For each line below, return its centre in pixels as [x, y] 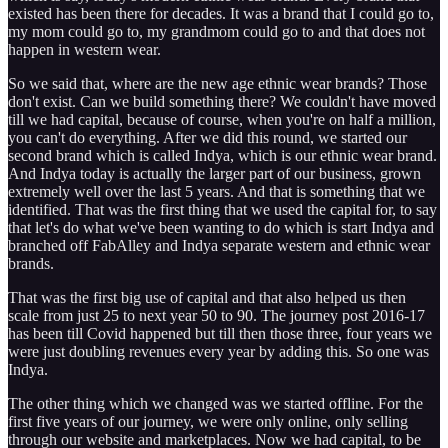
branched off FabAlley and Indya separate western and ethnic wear [219, 245]
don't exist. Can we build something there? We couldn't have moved [222, 101]
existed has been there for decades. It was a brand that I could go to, [221, 13]
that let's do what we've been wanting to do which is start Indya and [221, 227]
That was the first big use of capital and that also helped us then [207, 297]
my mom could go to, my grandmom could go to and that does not [216, 31]
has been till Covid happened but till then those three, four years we [220, 333]
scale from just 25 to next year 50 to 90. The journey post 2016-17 [216, 315]
